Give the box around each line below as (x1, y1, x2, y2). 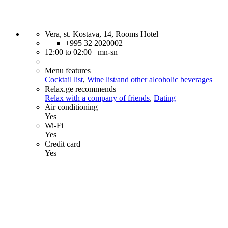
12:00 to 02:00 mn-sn (45, 47, 118, 56)
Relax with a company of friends (45, 93, 150, 102)
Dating (154, 93, 176, 102)
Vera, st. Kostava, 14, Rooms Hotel (45, 29, 158, 38)
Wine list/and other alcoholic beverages (87, 75, 212, 84)
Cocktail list (45, 75, 83, 84)
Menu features (45, 66, 91, 75)
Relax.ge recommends (45, 84, 116, 93)
